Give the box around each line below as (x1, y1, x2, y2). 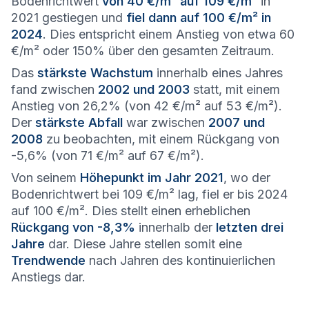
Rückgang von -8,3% (11, 220, 135, 235)
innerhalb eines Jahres (153, 66, 283, 80)
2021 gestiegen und (11, 10, 126, 25)
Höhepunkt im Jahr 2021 (80, 170, 223, 185)
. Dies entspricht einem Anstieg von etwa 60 (43, 27, 295, 41)
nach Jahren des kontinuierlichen (86, 253, 275, 268)
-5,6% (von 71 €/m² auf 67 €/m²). (11, 148, 204, 163)
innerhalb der (135, 220, 216, 235)
